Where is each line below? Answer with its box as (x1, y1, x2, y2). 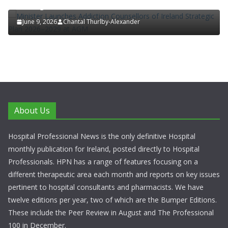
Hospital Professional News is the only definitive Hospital (8, 131, 195, 141)
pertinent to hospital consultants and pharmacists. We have (8, 182, 204, 192)
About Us (14, 105, 50, 116)
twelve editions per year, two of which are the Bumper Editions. (8, 195, 217, 205)
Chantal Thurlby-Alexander (63, 17, 140, 26)
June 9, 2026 (22, 17, 57, 26)
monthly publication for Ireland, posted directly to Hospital (8, 144, 199, 154)
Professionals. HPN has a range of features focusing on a (8, 157, 198, 166)
